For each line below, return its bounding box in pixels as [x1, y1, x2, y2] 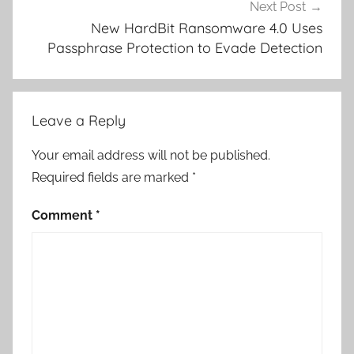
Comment [32, 208, 96, 224]
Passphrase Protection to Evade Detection [47, 38, 322, 57]
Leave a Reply [32, 111, 126, 130]
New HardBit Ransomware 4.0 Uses [91, 18, 322, 37]
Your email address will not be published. [32, 148, 270, 164]
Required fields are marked [32, 170, 192, 186]
